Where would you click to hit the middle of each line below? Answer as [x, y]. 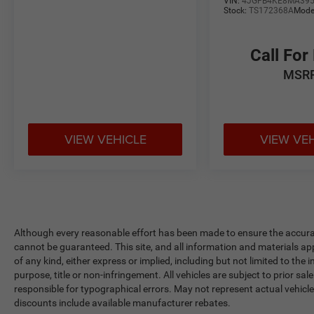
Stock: [237, 11]
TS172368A [272, 11]
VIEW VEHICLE [105, 139]
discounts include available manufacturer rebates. [122, 303]
